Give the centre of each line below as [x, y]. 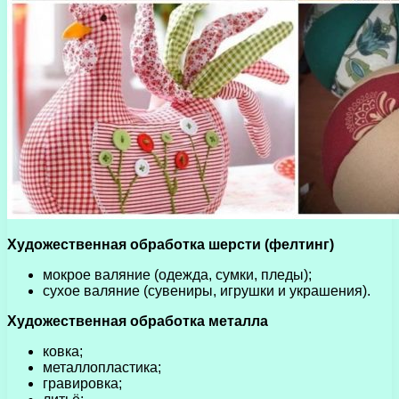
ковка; [63, 351]
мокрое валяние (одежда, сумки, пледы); [177, 274]
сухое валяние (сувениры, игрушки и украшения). [207, 290]
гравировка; [82, 383]
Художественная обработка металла [138, 321]
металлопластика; [102, 367]
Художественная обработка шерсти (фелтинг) [171, 244]
